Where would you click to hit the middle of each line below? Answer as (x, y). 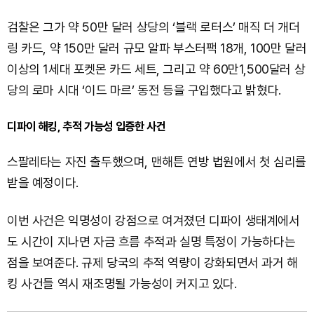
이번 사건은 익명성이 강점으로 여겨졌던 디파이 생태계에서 (153, 220)
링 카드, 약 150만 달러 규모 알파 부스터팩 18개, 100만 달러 (157, 48)
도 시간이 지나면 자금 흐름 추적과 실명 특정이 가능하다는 (151, 241)
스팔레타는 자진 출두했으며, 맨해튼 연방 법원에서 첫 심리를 (157, 162)
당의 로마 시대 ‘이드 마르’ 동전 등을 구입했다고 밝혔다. (144, 90)
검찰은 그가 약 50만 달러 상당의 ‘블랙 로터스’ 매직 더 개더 (153, 27)
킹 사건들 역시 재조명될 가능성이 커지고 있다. (122, 284)
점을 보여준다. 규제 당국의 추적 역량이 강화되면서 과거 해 (152, 262)
